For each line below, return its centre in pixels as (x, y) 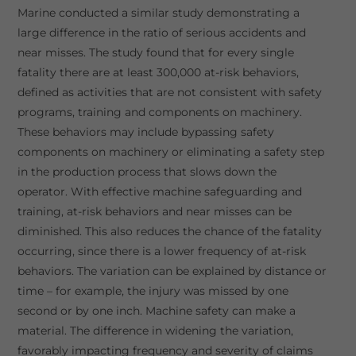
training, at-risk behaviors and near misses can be (154, 211)
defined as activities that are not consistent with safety (169, 92)
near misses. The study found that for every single (155, 52)
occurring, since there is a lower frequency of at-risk (161, 251)
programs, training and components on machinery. (159, 112)
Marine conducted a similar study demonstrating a (158, 13)
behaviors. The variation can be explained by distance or (172, 271)
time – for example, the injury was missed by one (153, 291)
